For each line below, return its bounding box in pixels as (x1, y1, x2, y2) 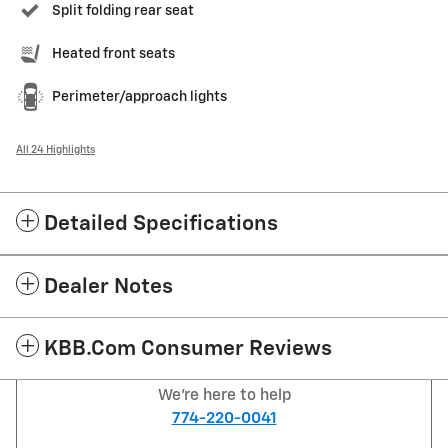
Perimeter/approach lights (52, 89, 227, 104)
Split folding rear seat (52, 3, 194, 18)
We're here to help (157, 387, 291, 403)
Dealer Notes (44, 276, 173, 298)
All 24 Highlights (16, 144, 95, 155)
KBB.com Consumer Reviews (44, 338, 332, 360)
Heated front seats (52, 46, 175, 61)
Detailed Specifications (44, 213, 278, 235)
